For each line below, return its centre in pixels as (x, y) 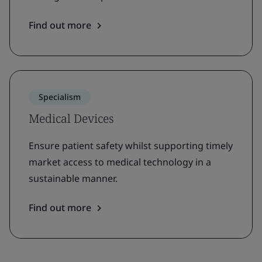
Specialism (60, 96)
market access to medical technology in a (120, 162)
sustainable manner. (73, 178)
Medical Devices (71, 118)
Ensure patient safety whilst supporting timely (131, 145)
